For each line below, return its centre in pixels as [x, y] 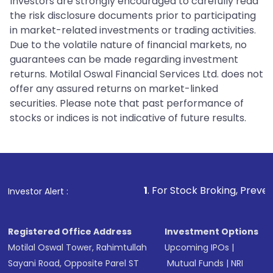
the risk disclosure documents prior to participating [133, 16]
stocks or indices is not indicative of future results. [128, 118]
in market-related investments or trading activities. [133, 30]
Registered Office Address [70, 232]
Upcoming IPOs [197, 248]
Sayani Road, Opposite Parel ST [74, 264]
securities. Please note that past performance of [127, 104]
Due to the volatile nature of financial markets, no [128, 45]
